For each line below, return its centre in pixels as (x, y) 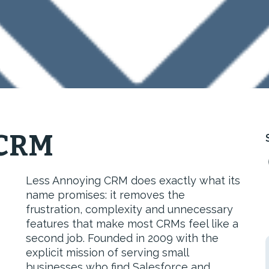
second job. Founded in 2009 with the (122, 238)
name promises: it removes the (106, 195)
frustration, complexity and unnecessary (130, 209)
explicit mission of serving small (107, 252)
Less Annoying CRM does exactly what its (133, 180)
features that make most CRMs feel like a (132, 224)
